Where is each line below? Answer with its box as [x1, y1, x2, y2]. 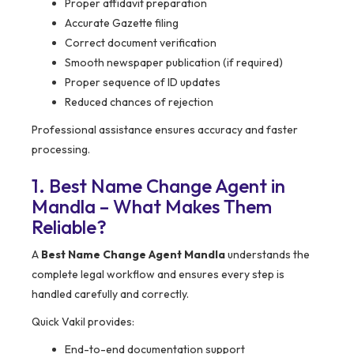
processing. [32, 142, 90, 157]
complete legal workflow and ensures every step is [32, 267, 284, 282]
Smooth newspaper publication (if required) [65, 55, 283, 70]
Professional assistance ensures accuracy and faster [32, 122, 298, 137]
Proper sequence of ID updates [65, 75, 220, 90]
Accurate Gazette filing [65, 16, 179, 31]
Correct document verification [65, 36, 217, 51]
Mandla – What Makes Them [32, 194, 272, 219]
